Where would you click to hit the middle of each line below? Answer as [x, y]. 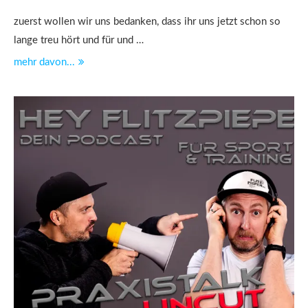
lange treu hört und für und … [79, 40]
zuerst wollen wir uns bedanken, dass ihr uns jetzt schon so [147, 22]
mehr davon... [44, 62]
